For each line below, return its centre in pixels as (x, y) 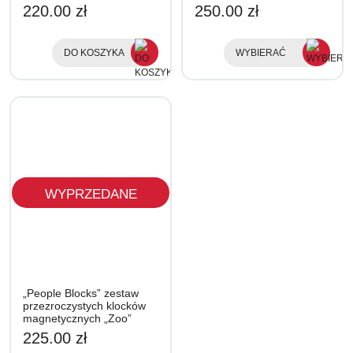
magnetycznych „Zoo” (77, 318)
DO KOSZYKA (94, 53)
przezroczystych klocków (84, 306)
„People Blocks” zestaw (81, 293)
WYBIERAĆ (261, 53)
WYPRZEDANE (91, 194)
